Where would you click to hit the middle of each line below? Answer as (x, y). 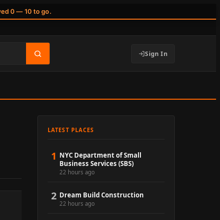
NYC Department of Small (100, 155)
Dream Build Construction (102, 195)
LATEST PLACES (71, 130)
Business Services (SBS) (96, 164)
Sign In (156, 54)
